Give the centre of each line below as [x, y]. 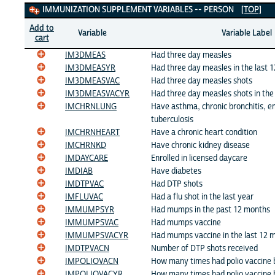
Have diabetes [176, 171]
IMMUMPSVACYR [97, 235]
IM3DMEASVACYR [97, 94]
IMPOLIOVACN [92, 261]
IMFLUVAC [84, 197]
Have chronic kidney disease [200, 145]
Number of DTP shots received [204, 248]
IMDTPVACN [87, 248]
